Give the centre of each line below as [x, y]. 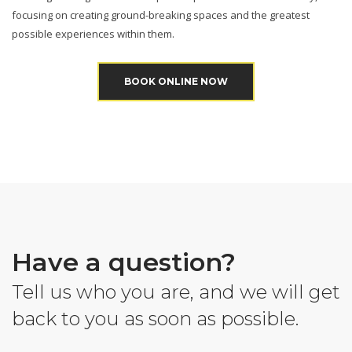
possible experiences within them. [93, 33]
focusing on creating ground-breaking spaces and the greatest [161, 15]
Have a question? [124, 262]
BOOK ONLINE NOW [176, 81]
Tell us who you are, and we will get [176, 291]
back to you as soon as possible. [155, 318]
